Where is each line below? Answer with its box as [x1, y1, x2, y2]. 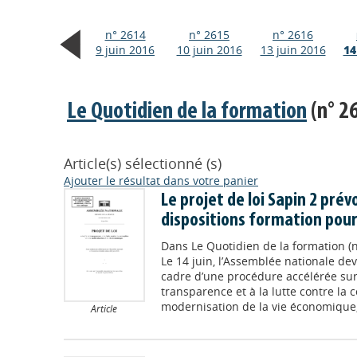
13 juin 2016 [260, 42, 326, 57]
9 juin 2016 [96, 42, 155, 57]
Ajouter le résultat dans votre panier [64, 173, 258, 188]
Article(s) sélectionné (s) [64, 154, 222, 173]
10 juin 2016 [176, 42, 242, 57]
